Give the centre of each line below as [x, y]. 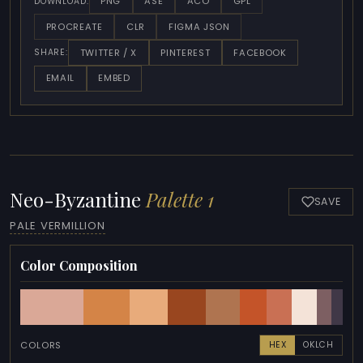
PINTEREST [186, 52]
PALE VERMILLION [58, 226]
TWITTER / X [108, 52]
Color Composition [79, 266]
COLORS [41, 345]
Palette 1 [180, 199]
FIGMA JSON [199, 26]
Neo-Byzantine [78, 199]
